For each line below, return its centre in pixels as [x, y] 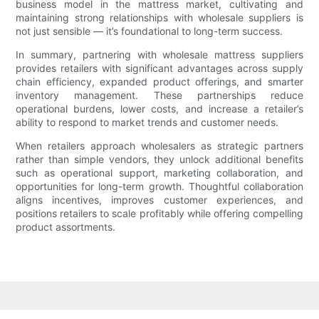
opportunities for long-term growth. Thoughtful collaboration [159, 187]
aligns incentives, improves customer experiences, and [159, 200]
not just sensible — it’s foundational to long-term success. [150, 31]
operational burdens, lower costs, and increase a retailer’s [159, 109]
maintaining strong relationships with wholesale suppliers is [159, 18]
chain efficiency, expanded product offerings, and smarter [159, 82]
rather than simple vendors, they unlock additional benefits [159, 159]
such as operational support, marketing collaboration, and [159, 173]
